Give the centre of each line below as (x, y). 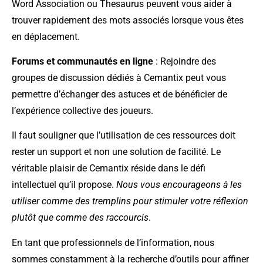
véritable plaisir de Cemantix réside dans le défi (109, 168)
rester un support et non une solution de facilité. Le (116, 152)
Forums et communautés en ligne (82, 61)
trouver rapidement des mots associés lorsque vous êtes (128, 20)
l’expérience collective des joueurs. (82, 110)
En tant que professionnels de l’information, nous (113, 242)
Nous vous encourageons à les (179, 185)
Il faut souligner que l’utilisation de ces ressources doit (124, 136)
